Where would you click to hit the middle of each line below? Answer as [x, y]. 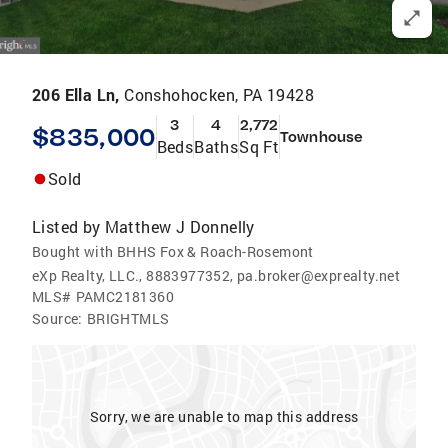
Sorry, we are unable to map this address [224, 416]
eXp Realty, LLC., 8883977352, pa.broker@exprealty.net [216, 275]
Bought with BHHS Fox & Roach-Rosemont [173, 251]
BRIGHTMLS [128, 318]
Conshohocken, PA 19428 [219, 94]
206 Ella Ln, [78, 94]
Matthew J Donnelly [179, 226]
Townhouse [322, 137]
